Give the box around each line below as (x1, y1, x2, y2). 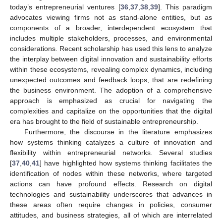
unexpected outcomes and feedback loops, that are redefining (10, 75, 212, 84)
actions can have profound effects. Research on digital (10, 179, 212, 188)
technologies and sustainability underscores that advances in (10, 190, 212, 198)
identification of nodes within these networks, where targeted (10, 169, 212, 177)
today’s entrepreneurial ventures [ (10, 2, 120, 11)
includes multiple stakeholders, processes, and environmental (10, 34, 212, 42)
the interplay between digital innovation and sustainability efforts (10, 55, 212, 63)
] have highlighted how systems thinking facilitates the (40, 159, 212, 167)
